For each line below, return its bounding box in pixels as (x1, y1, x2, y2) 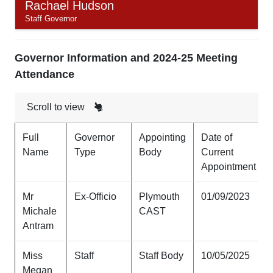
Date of (201, 132, 232, 143)
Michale (23, 206, 57, 216)
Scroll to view (27, 102, 87, 112)
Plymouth (139, 191, 180, 202)
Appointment (201, 161, 256, 172)
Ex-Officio (74, 191, 116, 202)
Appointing (139, 132, 186, 143)
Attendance (15, 68, 74, 80)
